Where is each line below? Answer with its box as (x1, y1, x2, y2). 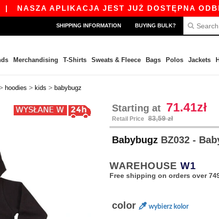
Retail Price (112, 115, 146, 122)
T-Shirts (63, 56, 87, 64)
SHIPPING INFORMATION (56, 22, 121, 28)
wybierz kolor (149, 203, 189, 210)
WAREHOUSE (109, 160, 180, 171)
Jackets (188, 56, 211, 64)
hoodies (5, 84, 27, 91)
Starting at (112, 103, 164, 113)
